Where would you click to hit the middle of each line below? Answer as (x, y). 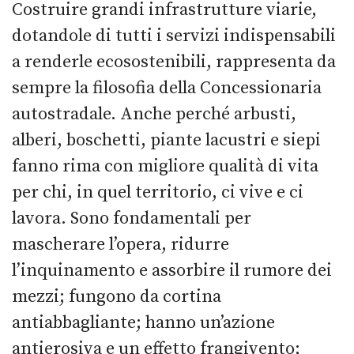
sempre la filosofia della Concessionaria (167, 88)
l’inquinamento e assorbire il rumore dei (172, 270)
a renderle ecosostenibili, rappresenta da (174, 62)
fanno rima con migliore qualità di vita (165, 166)
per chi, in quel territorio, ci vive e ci (158, 192)
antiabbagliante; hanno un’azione (143, 322)
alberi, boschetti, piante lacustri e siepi (166, 140)
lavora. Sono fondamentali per (132, 218)
